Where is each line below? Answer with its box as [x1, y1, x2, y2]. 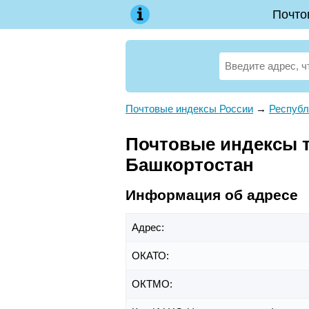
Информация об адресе [126, 186, 298, 203]
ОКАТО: [132, 249, 172, 261]
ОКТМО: [132, 277, 175, 290]
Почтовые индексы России [126, 103, 253, 114]
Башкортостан [126, 155, 254, 175]
